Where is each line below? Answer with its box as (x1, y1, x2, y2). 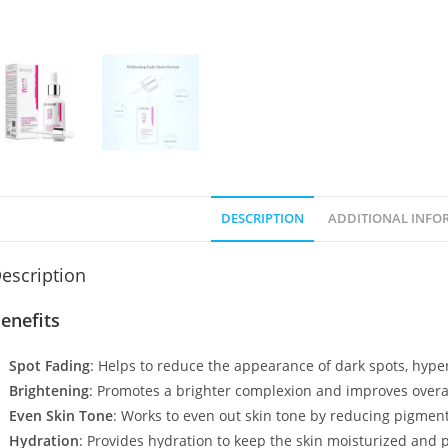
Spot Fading (8, 356, 90, 376)
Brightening (8, 381, 89, 401)
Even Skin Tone (8, 406, 113, 426)
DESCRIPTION (220, 210, 304, 228)
